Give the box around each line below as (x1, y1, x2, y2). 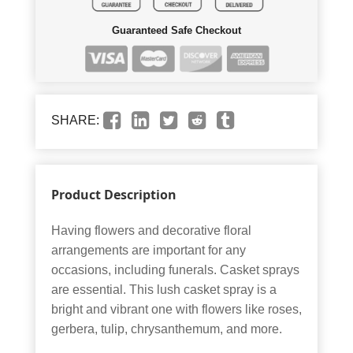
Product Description (51, 185, 176, 203)
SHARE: (51, 113, 99, 127)
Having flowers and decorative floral (51, 223, 251, 237)
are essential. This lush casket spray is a (51, 282, 277, 296)
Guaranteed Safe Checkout (112, 24, 241, 36)
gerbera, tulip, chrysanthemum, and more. (51, 321, 282, 336)
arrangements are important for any (51, 243, 246, 257)
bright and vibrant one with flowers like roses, (51, 302, 302, 316)
